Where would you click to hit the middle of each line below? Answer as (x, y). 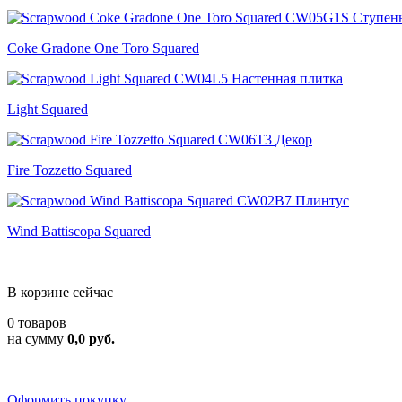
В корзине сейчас (60, 292)
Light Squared (48, 109)
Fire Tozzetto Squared (70, 170)
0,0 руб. (91, 339)
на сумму (37, 339)
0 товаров (37, 323)
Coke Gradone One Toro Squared (103, 48)
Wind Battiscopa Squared (79, 231)
